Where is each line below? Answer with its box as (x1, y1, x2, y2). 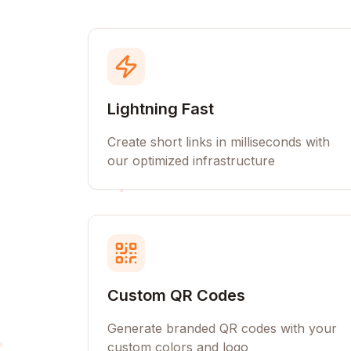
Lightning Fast (107, 100, 214, 118)
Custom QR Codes (107, 286, 245, 305)
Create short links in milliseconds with (107, 134, 330, 150)
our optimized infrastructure (107, 153, 275, 168)
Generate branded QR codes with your (107, 320, 337, 336)
